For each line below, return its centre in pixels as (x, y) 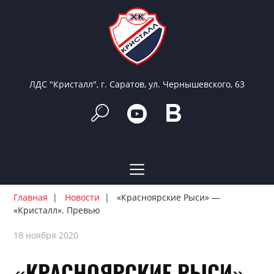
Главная (31, 197)
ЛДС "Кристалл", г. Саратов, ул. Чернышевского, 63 (137, 84)
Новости (83, 197)
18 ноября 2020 (46, 235)
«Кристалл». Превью (58, 210)
